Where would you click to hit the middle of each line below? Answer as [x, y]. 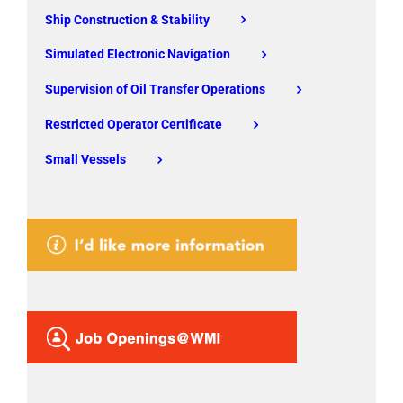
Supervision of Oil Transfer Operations [155, 90]
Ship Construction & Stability [127, 19]
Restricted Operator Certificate [134, 124]
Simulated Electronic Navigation [138, 54]
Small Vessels [85, 159]
